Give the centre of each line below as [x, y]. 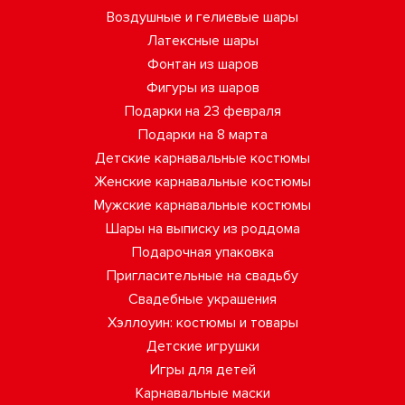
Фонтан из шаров [202, 64]
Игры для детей [202, 370]
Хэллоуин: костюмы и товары [202, 323]
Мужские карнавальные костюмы [202, 205]
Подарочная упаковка [202, 252]
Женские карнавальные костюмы [202, 182]
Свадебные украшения [202, 299]
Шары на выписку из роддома [202, 229]
